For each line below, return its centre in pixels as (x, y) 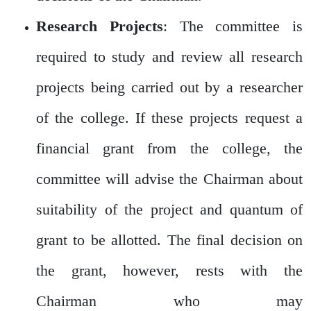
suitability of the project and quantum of (169, 209)
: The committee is (233, 26)
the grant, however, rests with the (169, 270)
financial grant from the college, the (169, 148)
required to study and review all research (169, 56)
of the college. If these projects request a (169, 117)
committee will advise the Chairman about (169, 178)
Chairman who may (169, 301)
